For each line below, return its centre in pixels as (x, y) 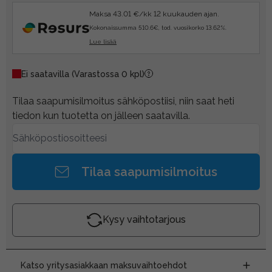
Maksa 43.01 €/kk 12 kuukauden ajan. (154, 14)
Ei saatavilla (46, 74)
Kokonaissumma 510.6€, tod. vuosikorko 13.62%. (158, 27)
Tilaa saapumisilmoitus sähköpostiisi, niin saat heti (123, 101)
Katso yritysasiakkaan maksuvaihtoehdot (104, 265)
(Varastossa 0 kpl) (108, 74)
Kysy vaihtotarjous (144, 220)
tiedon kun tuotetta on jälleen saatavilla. (101, 115)
